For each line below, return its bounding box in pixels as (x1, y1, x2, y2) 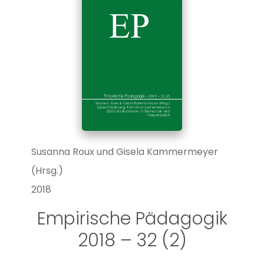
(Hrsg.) (31, 163, 63, 177)
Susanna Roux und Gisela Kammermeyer (31, 144, 218, 159)
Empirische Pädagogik (37, 206, 227, 231)
